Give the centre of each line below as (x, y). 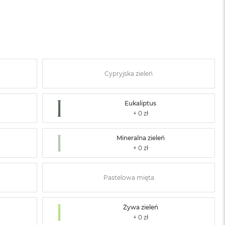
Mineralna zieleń (140, 138)
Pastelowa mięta (129, 178)
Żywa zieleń (140, 207)
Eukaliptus (141, 103)
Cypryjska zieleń (129, 74)
